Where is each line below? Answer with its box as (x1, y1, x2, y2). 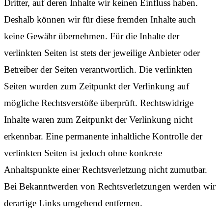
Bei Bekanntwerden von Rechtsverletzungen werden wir (4, 181, 216, 192)
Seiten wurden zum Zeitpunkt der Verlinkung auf (4, 81, 189, 91)
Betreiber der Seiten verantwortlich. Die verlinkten (4, 64, 192, 75)
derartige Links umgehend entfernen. (4, 197, 142, 208)
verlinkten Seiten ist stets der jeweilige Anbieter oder (4, 47, 200, 58)
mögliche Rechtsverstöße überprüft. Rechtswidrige (4, 97, 193, 108)
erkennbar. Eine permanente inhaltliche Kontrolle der (4, 131, 202, 141)
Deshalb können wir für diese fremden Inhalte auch (4, 14, 196, 25)
